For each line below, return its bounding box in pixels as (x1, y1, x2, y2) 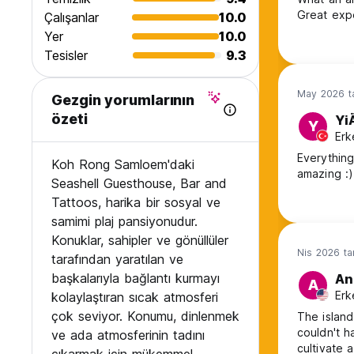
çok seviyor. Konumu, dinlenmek (51, 308, 239, 325)
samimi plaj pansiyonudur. (51, 213, 198, 230)
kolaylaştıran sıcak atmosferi (51, 289, 218, 306)
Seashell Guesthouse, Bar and (51, 175, 227, 192)
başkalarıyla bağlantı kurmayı (51, 270, 220, 287)
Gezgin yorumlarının (51, 92, 195, 109)
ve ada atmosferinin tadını (51, 327, 205, 344)
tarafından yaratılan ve (51, 251, 183, 268)
